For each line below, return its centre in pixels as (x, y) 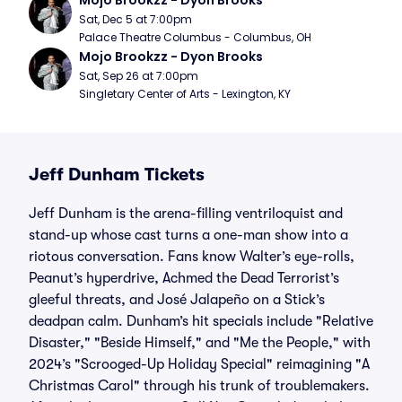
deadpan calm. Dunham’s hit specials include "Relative (201, 321)
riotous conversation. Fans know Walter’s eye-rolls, (192, 257)
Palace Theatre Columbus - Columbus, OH (195, 37)
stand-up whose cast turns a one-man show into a (188, 235)
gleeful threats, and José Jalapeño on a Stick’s (177, 300)
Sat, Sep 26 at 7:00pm (139, 76)
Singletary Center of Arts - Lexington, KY (185, 94)
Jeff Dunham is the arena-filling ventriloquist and (186, 214)
